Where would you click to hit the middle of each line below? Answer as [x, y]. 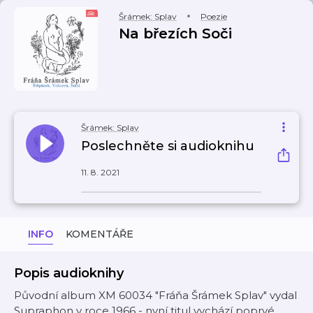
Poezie [214, 16]
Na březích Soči [175, 34]
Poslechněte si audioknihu [168, 146]
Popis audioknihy [69, 273]
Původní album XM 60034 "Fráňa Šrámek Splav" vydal [155, 295]
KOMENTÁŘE [100, 234]
